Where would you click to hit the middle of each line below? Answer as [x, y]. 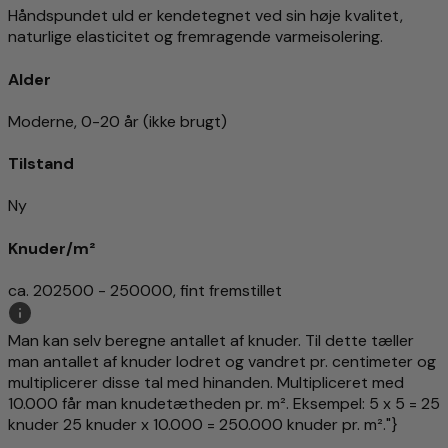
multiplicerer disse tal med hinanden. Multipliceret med [206, 382]
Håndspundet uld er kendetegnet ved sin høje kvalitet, [205, 16]
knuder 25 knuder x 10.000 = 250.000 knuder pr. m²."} [203, 424]
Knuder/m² [51, 248]
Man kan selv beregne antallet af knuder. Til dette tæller [211, 340]
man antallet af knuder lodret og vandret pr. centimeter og [222, 361]
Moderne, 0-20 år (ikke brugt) [117, 121]
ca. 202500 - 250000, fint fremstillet [145, 290]
